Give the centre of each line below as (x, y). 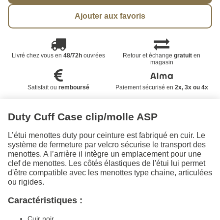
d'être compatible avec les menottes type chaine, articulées (110, 172)
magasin (162, 62)
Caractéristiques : (45, 200)
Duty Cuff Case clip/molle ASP (83, 116)
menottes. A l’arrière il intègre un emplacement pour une (105, 154)
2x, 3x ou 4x (191, 87)
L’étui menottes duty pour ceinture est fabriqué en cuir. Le (107, 135)
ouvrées (93, 55)
